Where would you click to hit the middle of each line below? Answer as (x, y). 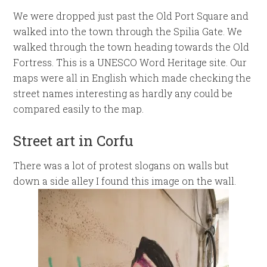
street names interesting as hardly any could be (123, 93)
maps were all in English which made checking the (132, 78)
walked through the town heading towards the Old (131, 47)
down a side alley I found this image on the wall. (125, 181)
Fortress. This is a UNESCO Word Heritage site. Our (130, 62)
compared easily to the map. (79, 109)
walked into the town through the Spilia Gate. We (128, 31)
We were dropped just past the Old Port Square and (131, 16)
